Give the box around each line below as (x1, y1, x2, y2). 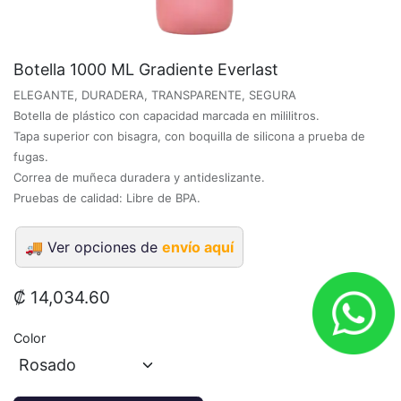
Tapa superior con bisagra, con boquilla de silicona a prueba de (13, 128, 365, 143)
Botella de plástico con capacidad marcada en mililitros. (13, 107, 320, 123)
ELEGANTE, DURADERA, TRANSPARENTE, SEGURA (13, 87, 296, 102)
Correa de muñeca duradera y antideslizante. (13, 169, 265, 184)
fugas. (13, 149, 48, 164)
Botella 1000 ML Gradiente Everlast (13, 59, 278, 79)
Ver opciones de (47, 237, 162, 256)
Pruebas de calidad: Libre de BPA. (13, 190, 200, 205)
